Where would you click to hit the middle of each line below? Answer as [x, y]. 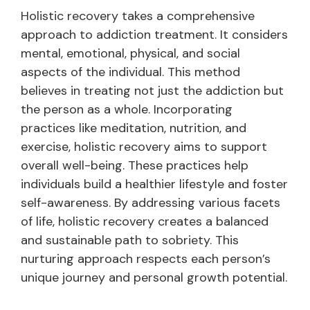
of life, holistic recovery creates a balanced [145, 222]
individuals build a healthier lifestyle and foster [154, 184]
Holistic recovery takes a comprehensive [138, 16]
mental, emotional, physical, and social [130, 54]
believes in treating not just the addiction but [152, 91]
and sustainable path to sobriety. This [130, 240]
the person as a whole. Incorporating [127, 110]
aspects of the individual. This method [130, 72]
